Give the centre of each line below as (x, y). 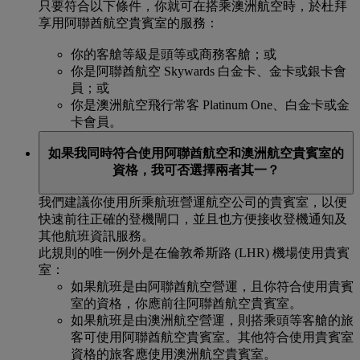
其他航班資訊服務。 (96, 235)
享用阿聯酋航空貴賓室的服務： (129, 22)
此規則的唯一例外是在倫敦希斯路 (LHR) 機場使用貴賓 (194, 252)
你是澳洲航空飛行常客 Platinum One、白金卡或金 (210, 104)
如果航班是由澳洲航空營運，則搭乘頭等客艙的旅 (212, 320)
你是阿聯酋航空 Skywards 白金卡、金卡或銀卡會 (209, 71)
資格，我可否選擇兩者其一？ (196, 170)
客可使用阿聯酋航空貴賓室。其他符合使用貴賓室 (212, 337)
